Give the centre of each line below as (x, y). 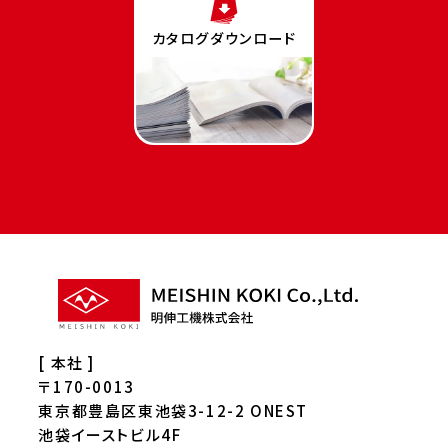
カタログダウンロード (224, 38)
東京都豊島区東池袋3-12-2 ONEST (173, 410)
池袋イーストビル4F (110, 434)
